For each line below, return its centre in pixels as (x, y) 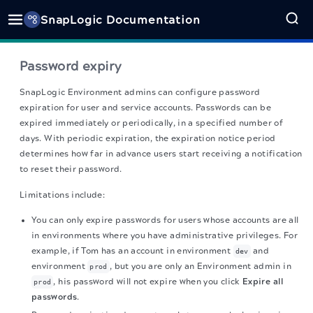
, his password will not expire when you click (148, 282)
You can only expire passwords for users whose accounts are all (165, 220)
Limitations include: (63, 195)
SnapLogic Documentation (121, 20)
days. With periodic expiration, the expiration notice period (148, 138)
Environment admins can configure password (163, 92)
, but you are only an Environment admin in (200, 266)
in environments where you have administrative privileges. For (165, 235)
